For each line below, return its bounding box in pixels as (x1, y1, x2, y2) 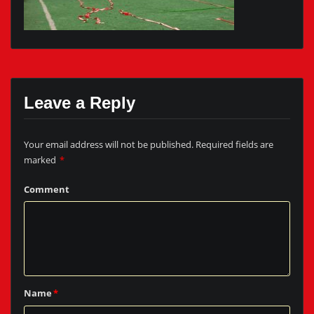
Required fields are (195, 137, 273, 151)
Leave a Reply (23, 93, 135, 113)
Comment (23, 182, 69, 196)
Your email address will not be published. (23, 137, 193, 151)
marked (23, 153, 58, 166)
